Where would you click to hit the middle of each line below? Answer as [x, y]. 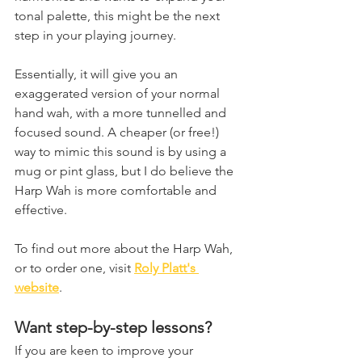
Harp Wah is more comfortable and [117, 191]
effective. [41, 210]
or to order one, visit [74, 268]
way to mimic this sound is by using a [122, 152]
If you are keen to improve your [105, 351]
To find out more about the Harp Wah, [125, 249]
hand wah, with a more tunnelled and [122, 113]
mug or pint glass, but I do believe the [126, 171]
